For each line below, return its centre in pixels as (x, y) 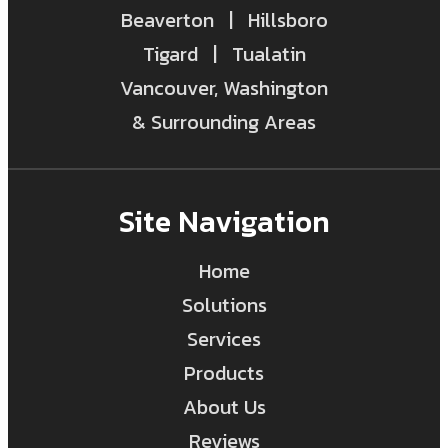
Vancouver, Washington (224, 88)
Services (224, 339)
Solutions (224, 305)
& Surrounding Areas (224, 122)
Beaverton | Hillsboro (224, 20)
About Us (224, 407)
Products (224, 373)
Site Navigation (224, 222)
